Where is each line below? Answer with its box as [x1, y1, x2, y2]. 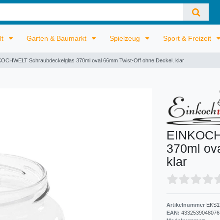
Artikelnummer [166, 201, 206, 208]
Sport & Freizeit [163, 34, 214, 42]
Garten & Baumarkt [27, 34, 89, 42]
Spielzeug [110, 34, 142, 42]
